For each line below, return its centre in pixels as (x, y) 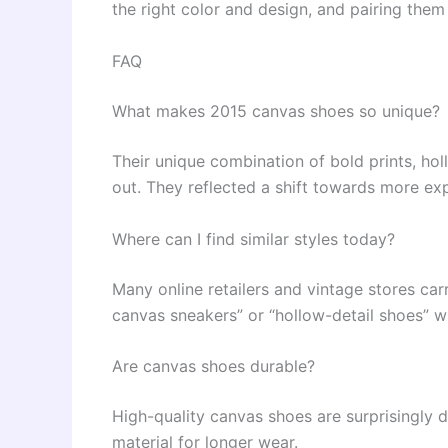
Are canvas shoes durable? (213, 366)
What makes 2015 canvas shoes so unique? (276, 110)
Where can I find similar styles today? (253, 238)
